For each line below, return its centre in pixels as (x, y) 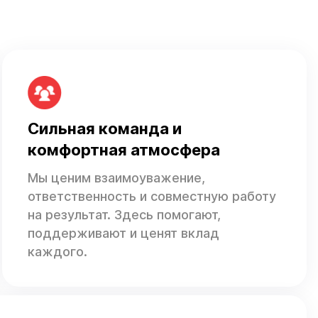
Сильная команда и (104, 129)
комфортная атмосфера (124, 150)
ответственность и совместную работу (152, 197)
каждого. (57, 252)
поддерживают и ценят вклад (123, 234)
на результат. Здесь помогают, (124, 215)
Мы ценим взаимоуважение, (116, 178)
